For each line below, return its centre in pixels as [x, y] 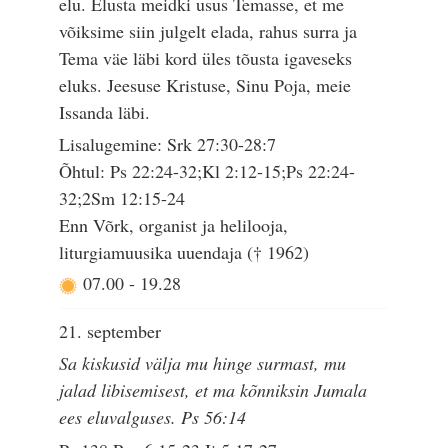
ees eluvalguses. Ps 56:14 [153, 417]
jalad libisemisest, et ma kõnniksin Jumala [213, 390]
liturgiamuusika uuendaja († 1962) [184, 252]
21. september [110, 330]
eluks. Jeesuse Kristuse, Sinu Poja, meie [205, 85]
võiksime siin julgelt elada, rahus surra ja [208, 31]
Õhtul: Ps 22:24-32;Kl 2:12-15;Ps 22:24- [207, 171]
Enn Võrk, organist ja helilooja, [174, 225]
